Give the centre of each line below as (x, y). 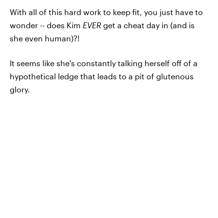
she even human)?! (45, 38)
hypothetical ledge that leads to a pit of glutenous (102, 76)
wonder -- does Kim (46, 25)
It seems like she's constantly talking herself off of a (104, 63)
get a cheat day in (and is (148, 25)
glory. (20, 89)
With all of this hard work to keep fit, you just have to (106, 12)
